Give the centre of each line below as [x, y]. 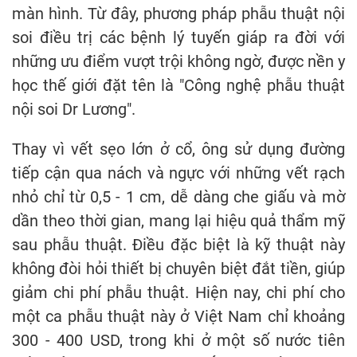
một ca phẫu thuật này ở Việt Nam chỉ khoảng [178, 316]
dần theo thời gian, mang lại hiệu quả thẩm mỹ [178, 220]
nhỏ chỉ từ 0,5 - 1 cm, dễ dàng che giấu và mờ [178, 196]
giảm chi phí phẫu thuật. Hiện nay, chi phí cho [178, 292]
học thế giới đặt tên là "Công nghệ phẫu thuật [178, 85]
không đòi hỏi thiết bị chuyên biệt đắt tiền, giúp [178, 268]
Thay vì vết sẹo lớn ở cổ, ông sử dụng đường [178, 149]
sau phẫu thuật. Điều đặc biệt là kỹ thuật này [178, 244]
